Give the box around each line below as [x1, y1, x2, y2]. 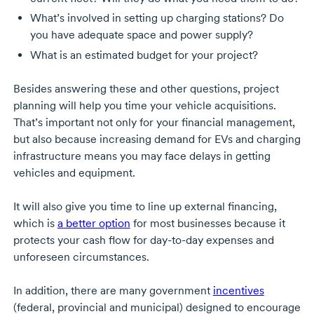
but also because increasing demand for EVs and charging [13, 132, 301, 146]
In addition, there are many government [13, 283, 213, 297]
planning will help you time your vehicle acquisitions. [13, 98, 276, 112]
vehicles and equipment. [13, 165, 135, 179]
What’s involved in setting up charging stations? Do [29, 11, 284, 25]
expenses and [203, 233, 274, 247]
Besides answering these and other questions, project [13, 81, 279, 95]
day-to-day [149, 233, 203, 247]
